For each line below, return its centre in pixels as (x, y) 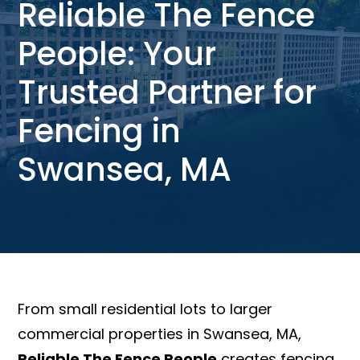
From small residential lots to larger (145, 309)
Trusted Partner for (168, 92)
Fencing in (100, 131)
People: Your (117, 53)
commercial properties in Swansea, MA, (160, 333)
